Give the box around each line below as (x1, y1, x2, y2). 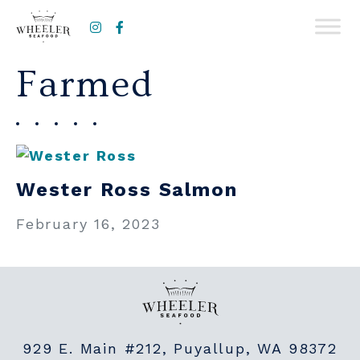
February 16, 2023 (16, 215, 161, 232)
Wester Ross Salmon (16, 178, 238, 201)
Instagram (101, 14, 183, 30)
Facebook (124, 14, 200, 30)
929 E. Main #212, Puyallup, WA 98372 (22, 340, 337, 357)
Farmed (16, 63, 153, 107)
